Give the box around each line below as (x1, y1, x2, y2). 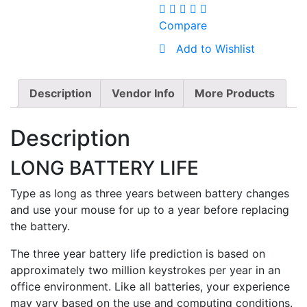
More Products (195, 86, 275, 101)
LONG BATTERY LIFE (10, 156, 199, 180)
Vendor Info (112, 86, 175, 101)
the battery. (10, 219, 70, 234)
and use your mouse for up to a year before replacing (10, 203, 289, 217)
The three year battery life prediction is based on (10, 247, 265, 261)
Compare (159, 19, 208, 33)
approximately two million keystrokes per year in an (10, 263, 280, 278)
